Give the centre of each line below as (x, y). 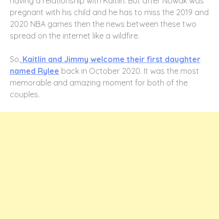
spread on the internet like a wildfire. (75, 35)
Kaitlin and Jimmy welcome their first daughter (110, 59)
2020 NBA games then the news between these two (103, 24)
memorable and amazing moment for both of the (99, 82)
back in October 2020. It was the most (129, 71)
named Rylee (34, 71)
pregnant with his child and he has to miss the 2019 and (109, 12)
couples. (25, 94)
